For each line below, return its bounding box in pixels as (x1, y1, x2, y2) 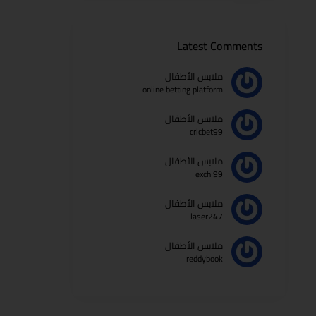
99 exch (213, 166, 223, 182)
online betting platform (142, 81, 223, 97)
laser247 (190, 208, 223, 224)
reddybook (186, 250, 223, 267)
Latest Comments (177, 35, 262, 56)
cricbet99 (190, 123, 223, 140)
